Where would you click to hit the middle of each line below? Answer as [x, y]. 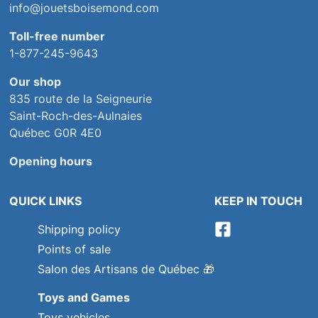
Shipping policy [79, 230]
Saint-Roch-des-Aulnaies [75, 116]
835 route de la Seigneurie [80, 99]
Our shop [35, 82]
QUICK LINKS [45, 201]
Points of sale [74, 250]
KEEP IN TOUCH [258, 201]
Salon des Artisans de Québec [118, 269]
